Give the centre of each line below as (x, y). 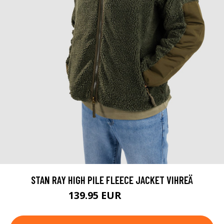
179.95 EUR (140, 197)
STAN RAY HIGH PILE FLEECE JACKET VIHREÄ (112, 180)
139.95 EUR (96, 195)
